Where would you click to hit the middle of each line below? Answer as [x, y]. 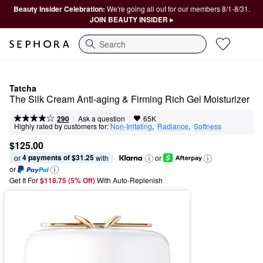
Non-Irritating [131, 126]
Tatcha [23, 88]
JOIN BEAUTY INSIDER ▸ [131, 19]
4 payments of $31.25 [58, 158]
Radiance [173, 126]
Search [92, 50]
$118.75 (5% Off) [68, 181]
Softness [208, 126]
